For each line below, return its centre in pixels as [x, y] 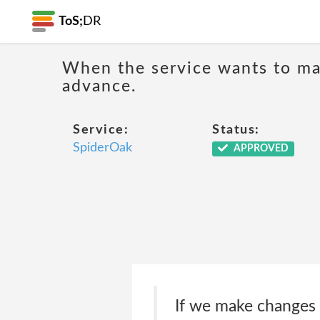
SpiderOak [102, 148]
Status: [236, 130]
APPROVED [260, 149]
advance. [99, 86]
